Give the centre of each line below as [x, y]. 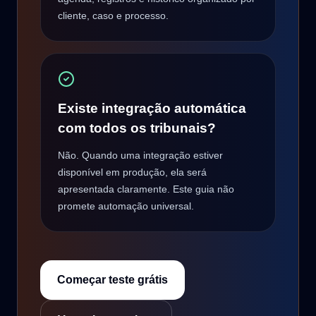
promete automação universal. [126, 206]
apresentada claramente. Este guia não [146, 189]
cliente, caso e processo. [113, 16]
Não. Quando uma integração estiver [140, 155]
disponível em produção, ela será [132, 172]
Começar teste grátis [113, 280]
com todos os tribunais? [137, 128]
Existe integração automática [152, 108]
